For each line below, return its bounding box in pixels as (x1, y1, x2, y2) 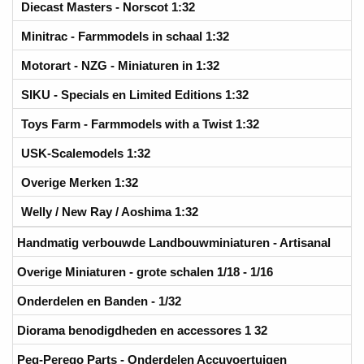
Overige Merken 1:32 (21, 175, 138, 189)
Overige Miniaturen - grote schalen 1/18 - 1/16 (17, 264, 273, 279)
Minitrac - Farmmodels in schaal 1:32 (21, 28, 229, 43)
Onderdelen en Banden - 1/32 (17, 293, 181, 308)
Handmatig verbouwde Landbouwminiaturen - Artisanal (17, 235, 331, 249)
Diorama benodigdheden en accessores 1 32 (17, 323, 267, 337)
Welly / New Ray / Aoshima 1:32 (21, 204, 198, 219)
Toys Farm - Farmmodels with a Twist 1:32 (21, 116, 259, 131)
